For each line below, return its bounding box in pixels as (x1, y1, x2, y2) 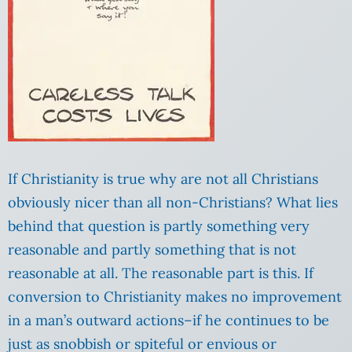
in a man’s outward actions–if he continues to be (8, 311, 329, 330)
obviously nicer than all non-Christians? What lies (8, 193, 338, 212)
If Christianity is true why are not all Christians (8, 170, 318, 189)
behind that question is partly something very (8, 217, 310, 236)
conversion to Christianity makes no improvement (8, 288, 342, 306)
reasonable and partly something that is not (8, 240, 296, 259)
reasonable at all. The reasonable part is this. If (8, 264, 313, 283)
